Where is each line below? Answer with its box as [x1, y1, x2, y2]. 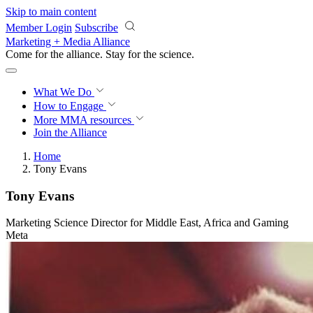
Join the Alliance [34, 126, 107, 138]
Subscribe [75, 22, 118, 34]
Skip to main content [6, 6, 96, 17]
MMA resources [57, 114, 131, 126]
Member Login [6, 22, 72, 34]
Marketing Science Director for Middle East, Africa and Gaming [6, 217, 289, 229]
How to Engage [34, 100, 106, 112]
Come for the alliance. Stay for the [6, 48, 159, 60]
